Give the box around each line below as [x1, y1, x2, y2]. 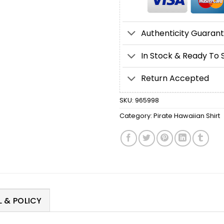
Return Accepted [140, 72, 209, 84]
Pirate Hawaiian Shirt [153, 111, 220, 120]
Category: [119, 111, 153, 120]
